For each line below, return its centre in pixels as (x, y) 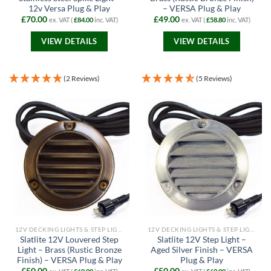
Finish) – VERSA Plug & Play (69, 260)
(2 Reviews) (81, 79)
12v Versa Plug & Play (69, 8)
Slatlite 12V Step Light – (202, 239)
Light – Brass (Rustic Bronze (69, 250)
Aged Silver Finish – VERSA (202, 250)
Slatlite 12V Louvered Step (69, 239)
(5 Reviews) (214, 79)
